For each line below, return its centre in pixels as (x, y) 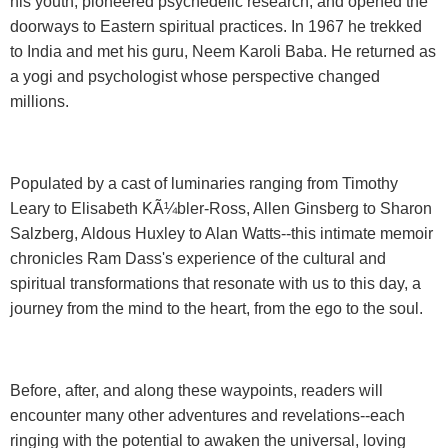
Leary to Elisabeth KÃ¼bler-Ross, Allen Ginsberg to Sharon (221, 208)
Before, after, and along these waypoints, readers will (196, 390)
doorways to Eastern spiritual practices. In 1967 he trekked (216, 26)
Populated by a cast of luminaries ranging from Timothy (204, 183)
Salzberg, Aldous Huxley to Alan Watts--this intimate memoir (221, 233)
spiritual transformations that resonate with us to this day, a (215, 283)
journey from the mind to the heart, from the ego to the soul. (216, 308)
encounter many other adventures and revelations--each (207, 415)
